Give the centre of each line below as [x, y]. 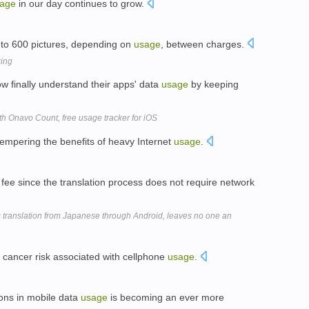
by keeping [213, 84]
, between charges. [204, 44]
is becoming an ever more [166, 297]
